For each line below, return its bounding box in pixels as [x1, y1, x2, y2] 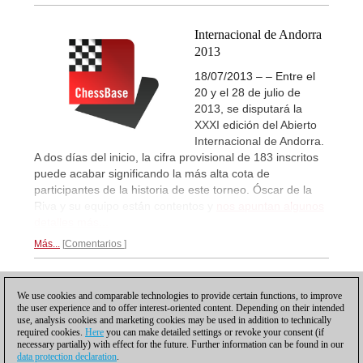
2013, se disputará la [194, 101, 302, 115]
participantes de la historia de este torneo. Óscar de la [34, 182, 312, 196]
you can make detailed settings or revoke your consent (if [104, 327, 324, 338]
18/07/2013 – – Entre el [194, 69, 315, 83]
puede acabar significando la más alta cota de [34, 166, 270, 180]
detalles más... [34, 215, 109, 228]
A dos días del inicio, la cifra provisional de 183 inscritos [34, 150, 318, 164]
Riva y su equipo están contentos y [34, 199, 216, 212]
